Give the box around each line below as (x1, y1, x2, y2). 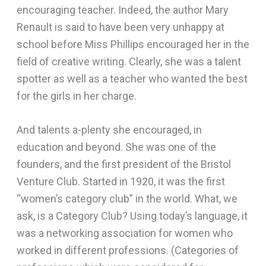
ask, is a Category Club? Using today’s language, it (16, 210, 248, 223)
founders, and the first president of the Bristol (16, 158, 231, 171)
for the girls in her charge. (16, 89, 137, 102)
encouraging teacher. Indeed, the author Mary (16, 3, 229, 16)
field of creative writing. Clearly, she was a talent (16, 55, 241, 68)
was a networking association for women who (16, 227, 233, 240)
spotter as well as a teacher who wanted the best (16, 72, 248, 85)
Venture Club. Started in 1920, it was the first (16, 175, 225, 188)
